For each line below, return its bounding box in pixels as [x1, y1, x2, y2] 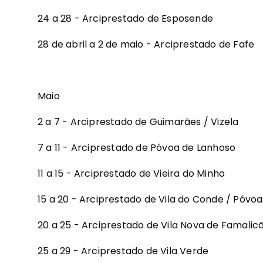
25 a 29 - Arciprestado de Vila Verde [38, 244, 209, 258]
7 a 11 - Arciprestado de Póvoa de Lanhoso [38, 141, 236, 155]
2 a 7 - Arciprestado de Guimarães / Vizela [38, 115, 239, 129]
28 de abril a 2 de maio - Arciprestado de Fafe [38, 38, 255, 52]
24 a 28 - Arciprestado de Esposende [38, 12, 213, 26]
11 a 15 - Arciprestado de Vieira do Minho [38, 167, 225, 181]
